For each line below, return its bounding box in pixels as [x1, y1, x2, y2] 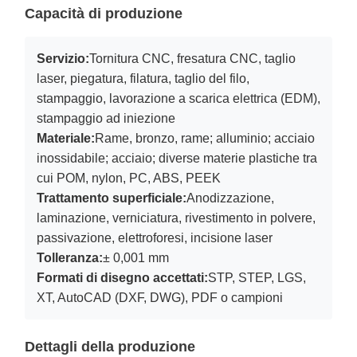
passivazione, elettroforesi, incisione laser [37, 230, 273, 245]
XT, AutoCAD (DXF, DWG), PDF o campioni [37, 290, 283, 304]
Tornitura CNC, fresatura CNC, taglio [89, 51, 296, 65]
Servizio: [37, 51, 89, 65]
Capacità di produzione [25, 6, 182, 22]
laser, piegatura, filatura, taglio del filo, [37, 71, 249, 85]
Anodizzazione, [186, 190, 274, 205]
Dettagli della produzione [25, 339, 195, 355]
